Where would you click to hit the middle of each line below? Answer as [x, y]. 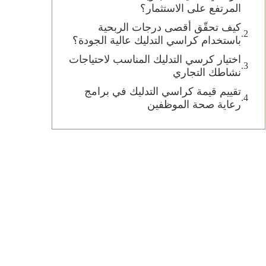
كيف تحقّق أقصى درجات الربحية [170, 27]
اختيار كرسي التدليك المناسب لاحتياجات [155, 59]
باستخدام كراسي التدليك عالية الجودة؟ [157, 40]
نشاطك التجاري [207, 72]
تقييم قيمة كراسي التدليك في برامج [163, 91]
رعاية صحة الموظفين [194, 104]
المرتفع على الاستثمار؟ [191, 8]
